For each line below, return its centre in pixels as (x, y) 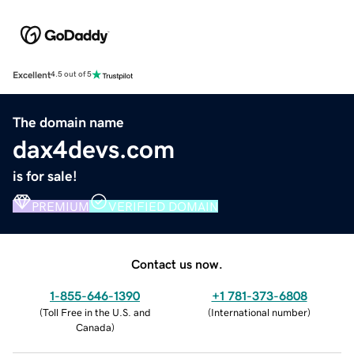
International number (259, 312)
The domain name (68, 122)
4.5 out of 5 (71, 75)
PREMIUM (60, 206)
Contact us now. (177, 264)
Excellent (32, 75)
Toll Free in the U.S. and (96, 312)
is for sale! (45, 176)
